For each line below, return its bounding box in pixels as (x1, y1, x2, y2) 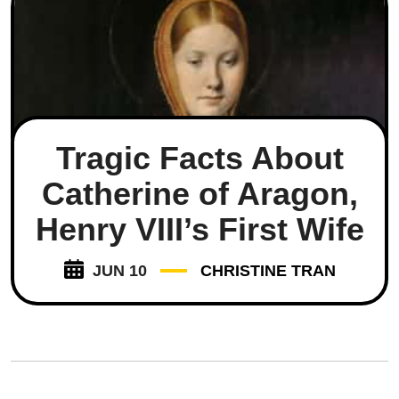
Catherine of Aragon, (41, 175, 358, 212)
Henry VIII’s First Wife (35, 210, 364, 248)
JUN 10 (92, 261, 147, 280)
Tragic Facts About (55, 139, 344, 176)
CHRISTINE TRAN (199, 261, 336, 280)
